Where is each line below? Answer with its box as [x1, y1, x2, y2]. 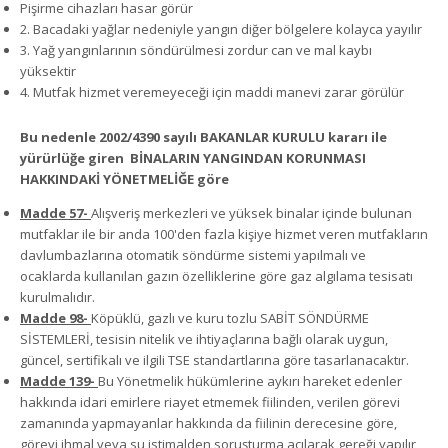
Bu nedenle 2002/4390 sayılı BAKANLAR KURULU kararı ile [20, 127, 387, 146]
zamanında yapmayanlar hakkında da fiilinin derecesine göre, [20, 413, 397, 432]
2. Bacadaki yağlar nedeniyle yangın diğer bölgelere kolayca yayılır [20, 19, 425, 38]
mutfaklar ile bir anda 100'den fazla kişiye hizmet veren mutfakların [20, 224, 428, 243]
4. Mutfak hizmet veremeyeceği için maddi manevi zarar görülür [20, 82, 407, 101]
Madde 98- [20, 308, 88, 327]
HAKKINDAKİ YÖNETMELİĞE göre [20, 169, 229, 188]
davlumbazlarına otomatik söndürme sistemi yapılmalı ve [20, 245, 366, 264]
